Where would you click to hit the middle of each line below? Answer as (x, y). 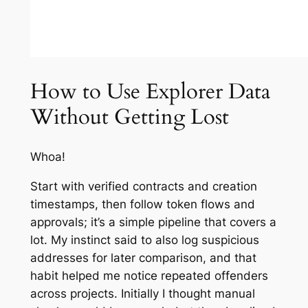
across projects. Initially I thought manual (142, 293)
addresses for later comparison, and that (143, 257)
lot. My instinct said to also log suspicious (144, 240)
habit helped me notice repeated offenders (149, 275)
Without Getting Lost (129, 117)
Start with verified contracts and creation (143, 186)
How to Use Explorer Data (150, 92)
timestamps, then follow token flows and (142, 204)
